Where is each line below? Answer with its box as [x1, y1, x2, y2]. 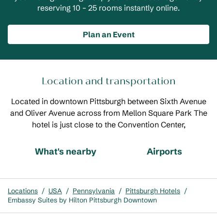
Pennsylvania [73, 186, 115, 195]
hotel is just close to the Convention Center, [31, 120, 186, 129]
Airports [147, 146, 182, 157]
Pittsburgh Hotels [125, 186, 180, 195]
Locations [8, 186, 38, 195]
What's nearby [35, 146, 96, 157]
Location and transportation [42, 75, 175, 87]
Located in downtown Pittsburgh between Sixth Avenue [11, 96, 206, 106]
